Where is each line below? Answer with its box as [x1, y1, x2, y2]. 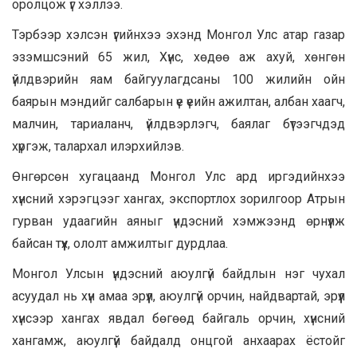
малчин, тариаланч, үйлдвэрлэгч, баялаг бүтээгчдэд [12, 116, 345, 131]
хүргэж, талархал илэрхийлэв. [12, 138, 184, 154]
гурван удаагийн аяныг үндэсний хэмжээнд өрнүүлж [12, 213, 345, 229]
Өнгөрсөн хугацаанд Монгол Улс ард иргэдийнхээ [12, 168, 345, 184]
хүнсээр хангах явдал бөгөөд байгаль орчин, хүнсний [12, 310, 345, 326]
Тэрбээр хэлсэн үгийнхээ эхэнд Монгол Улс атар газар [12, 26, 345, 42]
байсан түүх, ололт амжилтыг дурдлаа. [12, 235, 228, 251]
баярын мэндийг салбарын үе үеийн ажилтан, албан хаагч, [12, 93, 345, 109]
